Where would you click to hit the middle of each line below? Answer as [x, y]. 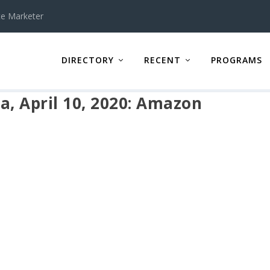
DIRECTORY [87, 60]
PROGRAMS [236, 60]
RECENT [162, 60]
